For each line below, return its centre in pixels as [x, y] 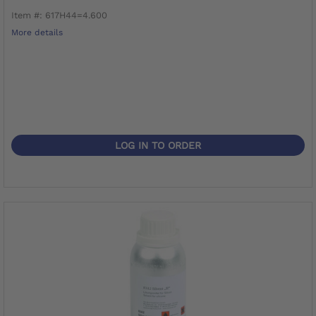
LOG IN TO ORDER [158, 145]
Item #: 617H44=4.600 [59, 15]
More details [37, 32]
